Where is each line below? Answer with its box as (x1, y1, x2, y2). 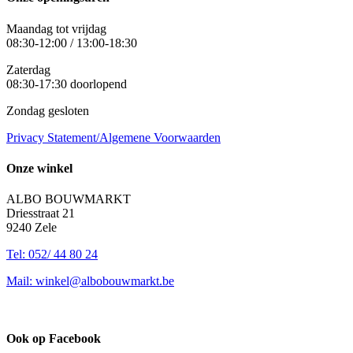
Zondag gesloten (6, 103, 89, 117)
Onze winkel (6, 161, 72, 175)
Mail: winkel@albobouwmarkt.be (6, 274, 174, 288)
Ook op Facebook (6, 332, 101, 346)
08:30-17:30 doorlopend (6, 76, 127, 91)
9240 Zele (6, 221, 57, 235)
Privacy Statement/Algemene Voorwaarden (6, 130, 221, 144)
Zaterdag (6, 62, 50, 76)
